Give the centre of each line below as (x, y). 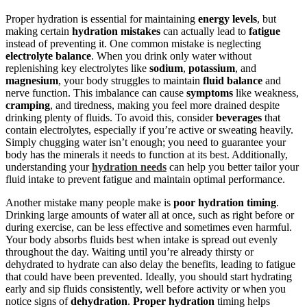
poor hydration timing (225, 202)
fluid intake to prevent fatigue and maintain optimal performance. (145, 179)
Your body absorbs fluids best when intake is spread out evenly (142, 239)
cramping (28, 105)
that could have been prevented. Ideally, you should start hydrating (149, 276)
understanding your (49, 167)
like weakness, (266, 93)
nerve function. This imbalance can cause (96, 93)
